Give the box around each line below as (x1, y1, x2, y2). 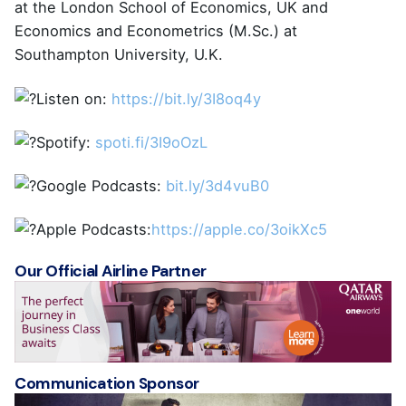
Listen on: (36, 89, 111, 108)
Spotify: (36, 132, 95, 151)
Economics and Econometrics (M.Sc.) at (14, 22, 297, 41)
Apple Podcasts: (36, 219, 151, 238)
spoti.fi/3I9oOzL (95, 132, 208, 151)
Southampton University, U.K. (14, 45, 223, 64)
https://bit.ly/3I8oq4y (111, 89, 261, 108)
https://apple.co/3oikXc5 (151, 219, 327, 238)
